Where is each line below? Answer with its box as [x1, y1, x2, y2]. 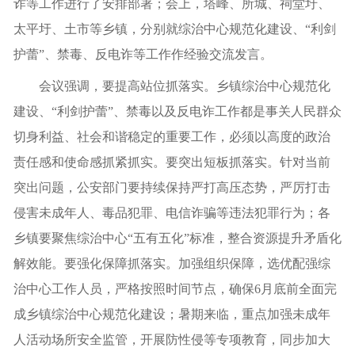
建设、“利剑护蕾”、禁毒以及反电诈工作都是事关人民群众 [13, 104, 342, 118]
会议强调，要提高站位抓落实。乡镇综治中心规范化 [39, 78, 330, 93]
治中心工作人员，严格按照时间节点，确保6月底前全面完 [13, 281, 337, 296]
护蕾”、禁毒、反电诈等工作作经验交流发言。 [13, 47, 273, 61]
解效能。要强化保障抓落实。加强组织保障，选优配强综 [13, 256, 330, 270]
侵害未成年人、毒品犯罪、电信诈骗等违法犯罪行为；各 [13, 205, 330, 219]
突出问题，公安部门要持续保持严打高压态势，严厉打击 [13, 180, 330, 194]
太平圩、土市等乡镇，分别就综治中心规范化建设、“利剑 [13, 21, 336, 36]
